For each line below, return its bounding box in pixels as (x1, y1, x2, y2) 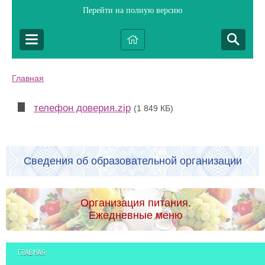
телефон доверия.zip (33, 102, 131, 114)
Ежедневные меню (88, 209, 183, 222)
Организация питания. (80, 197, 191, 209)
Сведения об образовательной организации (23, 155, 242, 167)
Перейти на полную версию (83, 6, 182, 15)
